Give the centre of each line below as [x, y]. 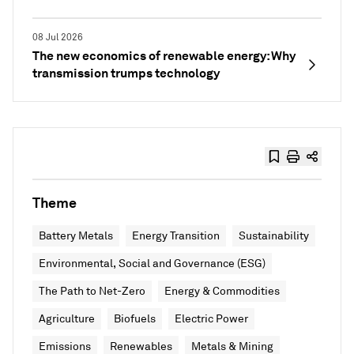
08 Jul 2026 [58, 37]
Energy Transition [176, 235]
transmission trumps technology [126, 73]
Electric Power [211, 318]
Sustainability [274, 235]
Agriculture [67, 318]
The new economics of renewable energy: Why [164, 55]
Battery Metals [76, 235]
